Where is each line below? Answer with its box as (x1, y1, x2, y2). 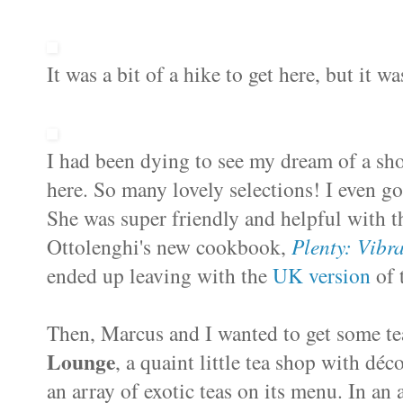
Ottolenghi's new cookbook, (47, 231, 291, 261)
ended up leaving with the (47, 260, 273, 290)
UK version (273, 260, 371, 290)
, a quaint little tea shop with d (115, 346, 376, 376)
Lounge (47, 345, 115, 377)
